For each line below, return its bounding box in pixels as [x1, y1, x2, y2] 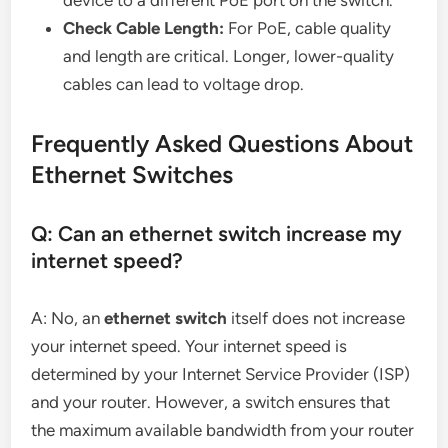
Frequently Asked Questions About [31, 129, 414, 159]
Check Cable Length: [63, 18, 225, 39]
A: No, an [31, 308, 105, 329]
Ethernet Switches [31, 160, 234, 190]
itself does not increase [227, 308, 406, 329]
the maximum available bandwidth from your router [31, 420, 415, 441]
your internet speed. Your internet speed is [31, 336, 348, 357]
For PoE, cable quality [224, 18, 392, 39]
